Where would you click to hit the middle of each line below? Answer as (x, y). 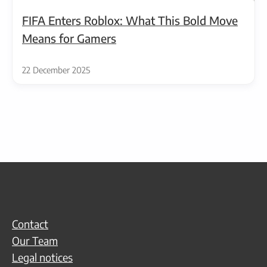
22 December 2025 (56, 70)
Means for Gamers (69, 38)
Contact (30, 223)
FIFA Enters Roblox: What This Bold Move (130, 21)
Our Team (35, 240)
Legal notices (42, 257)
